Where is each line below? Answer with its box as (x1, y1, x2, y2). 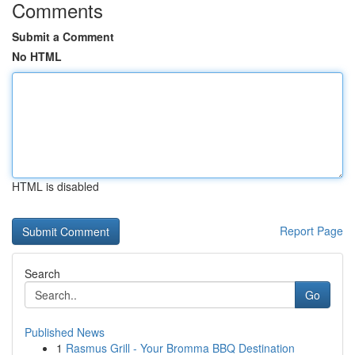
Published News (25, 324, 105, 340)
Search (25, 265, 60, 281)
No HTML (12, 48, 62, 64)
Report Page (280, 223, 343, 239)
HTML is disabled (12, 178, 99, 194)
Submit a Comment (12, 29, 114, 44)
